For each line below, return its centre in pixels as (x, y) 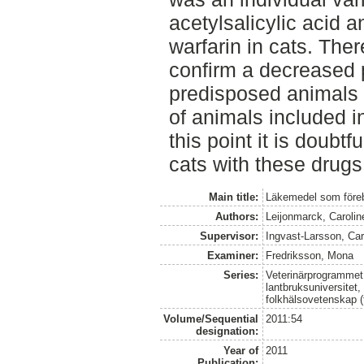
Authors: (236, 216)
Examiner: (232, 255)
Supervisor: (229, 236)
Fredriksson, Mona (310, 255)
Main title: (233, 197)
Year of (240, 350)
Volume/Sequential (210, 318)
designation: (227, 331)
